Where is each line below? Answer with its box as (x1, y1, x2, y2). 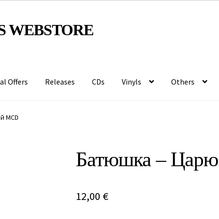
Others (171, 76, 195, 87)
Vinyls (122, 76, 142, 87)
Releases (45, 76, 75, 87)
